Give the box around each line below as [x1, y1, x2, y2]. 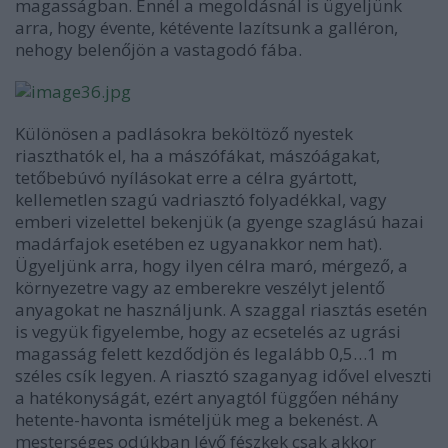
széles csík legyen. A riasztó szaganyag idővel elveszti [15, 364, 432, 387]
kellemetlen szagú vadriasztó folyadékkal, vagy [15, 188, 387, 211]
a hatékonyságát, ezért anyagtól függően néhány [15, 386, 399, 409]
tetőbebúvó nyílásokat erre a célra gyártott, [15, 166, 357, 189]
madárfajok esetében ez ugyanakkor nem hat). [15, 232, 382, 255]
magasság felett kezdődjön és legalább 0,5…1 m [15, 342, 397, 365]
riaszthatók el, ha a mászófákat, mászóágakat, [15, 144, 380, 167]
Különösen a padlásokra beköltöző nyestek [15, 122, 353, 145]
